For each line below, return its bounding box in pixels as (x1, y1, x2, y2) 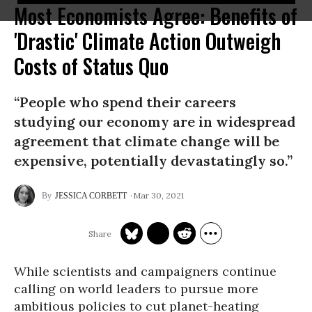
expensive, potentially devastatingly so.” (14, 152, 292, 169)
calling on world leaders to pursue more (14, 281, 258, 297)
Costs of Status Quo (14, 50, 169, 81)
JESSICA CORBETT (55, 191, 127, 201)
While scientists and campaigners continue (14, 263, 276, 279)
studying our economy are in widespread (14, 113, 295, 130)
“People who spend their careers (14, 93, 236, 111)
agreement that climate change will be (14, 132, 279, 150)
